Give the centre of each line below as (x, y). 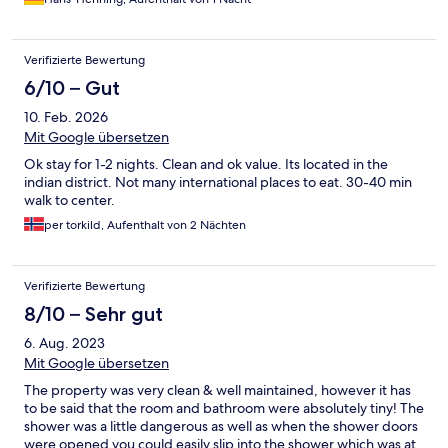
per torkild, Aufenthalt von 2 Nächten (145, 225)
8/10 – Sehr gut (93, 314)
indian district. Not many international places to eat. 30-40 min (218, 182)
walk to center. (69, 200)
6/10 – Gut (72, 88)
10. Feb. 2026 (66, 117)
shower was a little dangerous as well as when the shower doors (221, 426)
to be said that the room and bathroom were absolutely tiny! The (224, 408)
